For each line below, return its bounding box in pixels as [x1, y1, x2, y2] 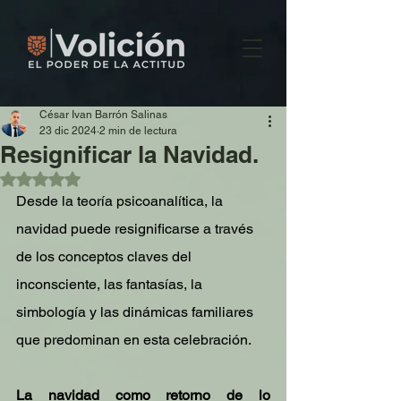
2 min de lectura [99, 124, 177, 137]
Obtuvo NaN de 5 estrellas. [39, 170, 192, 184]
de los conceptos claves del [16, 248, 195, 265]
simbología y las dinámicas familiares [16, 303, 257, 320]
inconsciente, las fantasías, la [16, 276, 206, 293]
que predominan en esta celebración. [16, 331, 252, 348]
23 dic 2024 [39, 124, 97, 137]
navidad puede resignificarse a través [16, 220, 257, 237]
